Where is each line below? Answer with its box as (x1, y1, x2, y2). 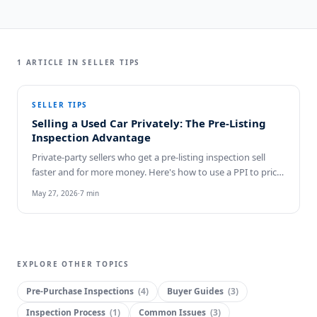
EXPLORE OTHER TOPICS (17, 259, 129, 269)
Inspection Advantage (32, 130, 151, 144)
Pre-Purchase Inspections (26, 285, 134, 297)
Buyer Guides (167, 285, 224, 297)
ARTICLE (22, 57, 65, 67)
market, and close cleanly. (32, 180, 139, 193)
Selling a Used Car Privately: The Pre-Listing (32, 116, 266, 130)
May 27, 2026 (32, 188, 78, 198)
